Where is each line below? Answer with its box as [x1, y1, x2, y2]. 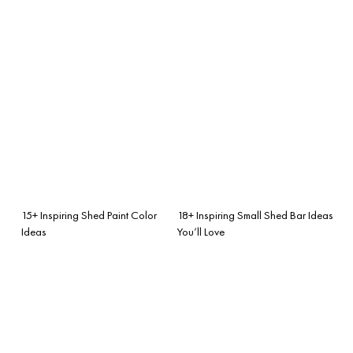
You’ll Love [177, 224, 225, 239]
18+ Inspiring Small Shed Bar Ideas [177, 207, 333, 222]
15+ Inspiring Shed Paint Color [21, 207, 157, 222]
